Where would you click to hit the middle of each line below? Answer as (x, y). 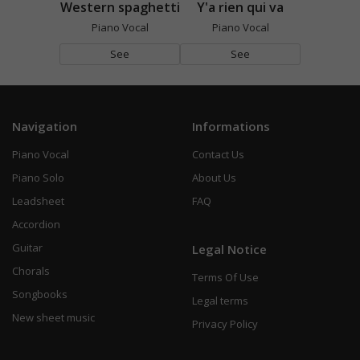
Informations (231, 126)
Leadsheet (38, 200)
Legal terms (220, 300)
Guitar (27, 247)
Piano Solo (38, 177)
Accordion (36, 224)
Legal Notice (229, 249)
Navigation (45, 126)
